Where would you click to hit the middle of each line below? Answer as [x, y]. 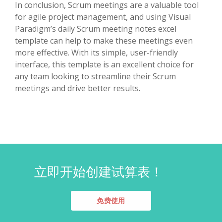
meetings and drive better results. [78, 88]
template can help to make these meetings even [104, 40]
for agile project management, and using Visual [103, 17]
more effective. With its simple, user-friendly [96, 52]
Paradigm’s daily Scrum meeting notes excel [96, 28]
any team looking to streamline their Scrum [95, 76]
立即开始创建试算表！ [99, 172]
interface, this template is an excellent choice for [104, 64]
